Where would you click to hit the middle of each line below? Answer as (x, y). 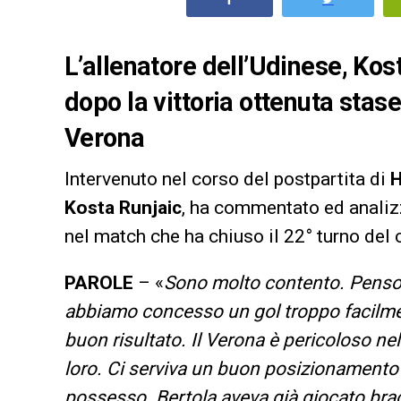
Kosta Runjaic (123, 207)
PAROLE (99, 282)
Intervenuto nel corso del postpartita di (227, 179)
